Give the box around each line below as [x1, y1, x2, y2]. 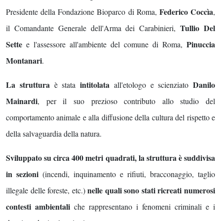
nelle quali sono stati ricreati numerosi [87, 184, 216, 196]
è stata [54, 79, 80, 90]
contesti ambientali [6, 201, 70, 213]
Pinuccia [186, 38, 215, 50]
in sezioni [6, 168, 38, 180]
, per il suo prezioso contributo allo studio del [37, 96, 215, 107]
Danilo [193, 79, 215, 91]
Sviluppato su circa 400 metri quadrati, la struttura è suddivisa [6, 152, 215, 164]
